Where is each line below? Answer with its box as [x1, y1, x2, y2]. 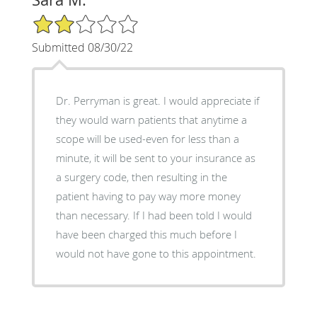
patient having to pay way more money [55, 189, 241, 204]
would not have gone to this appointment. [55, 246, 256, 261]
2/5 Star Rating [31, 13, 102, 27]
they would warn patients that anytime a [55, 113, 247, 127]
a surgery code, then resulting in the [55, 170, 227, 185]
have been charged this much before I [55, 227, 237, 242]
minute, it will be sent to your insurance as [55, 151, 255, 166]
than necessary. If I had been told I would [55, 208, 252, 223]
